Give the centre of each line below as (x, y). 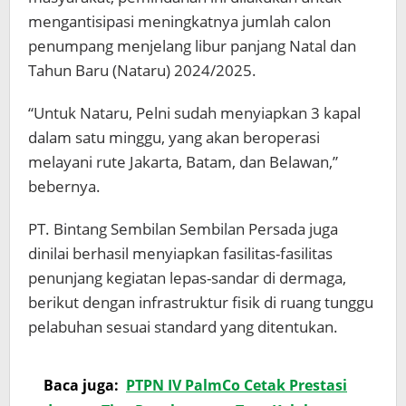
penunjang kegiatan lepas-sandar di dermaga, (187, 278)
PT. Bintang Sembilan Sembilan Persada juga (183, 229)
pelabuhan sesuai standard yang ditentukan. (183, 327)
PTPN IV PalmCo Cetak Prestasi (237, 386)
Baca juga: (81, 386)
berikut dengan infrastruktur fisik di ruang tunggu (201, 303)
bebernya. (64, 187)
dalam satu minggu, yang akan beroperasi (174, 138)
